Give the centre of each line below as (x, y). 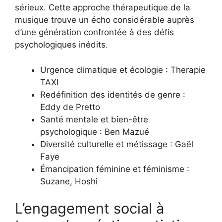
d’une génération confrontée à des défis (94, 32)
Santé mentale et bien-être (94, 119)
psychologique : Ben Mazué (95, 132)
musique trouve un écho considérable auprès (105, 20)
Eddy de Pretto (70, 107)
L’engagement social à (89, 209)
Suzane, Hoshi (69, 181)
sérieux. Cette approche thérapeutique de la (103, 8)
